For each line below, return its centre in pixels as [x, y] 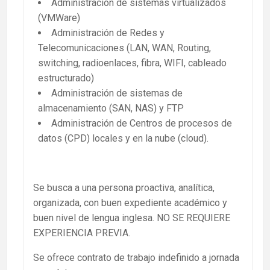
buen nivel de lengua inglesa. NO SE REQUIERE [132, 218]
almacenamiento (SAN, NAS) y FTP [111, 108]
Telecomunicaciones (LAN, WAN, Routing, [124, 48]
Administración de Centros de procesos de [142, 124]
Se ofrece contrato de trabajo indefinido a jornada [136, 258]
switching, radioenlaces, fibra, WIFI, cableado [132, 63]
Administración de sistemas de [117, 93]
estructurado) [66, 78]
